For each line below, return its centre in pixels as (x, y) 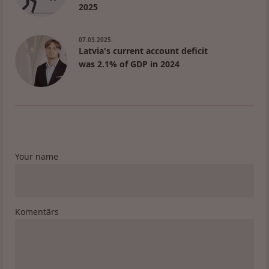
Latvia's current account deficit (143, 51)
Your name (37, 156)
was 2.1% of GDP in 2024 (129, 64)
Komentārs (37, 212)
